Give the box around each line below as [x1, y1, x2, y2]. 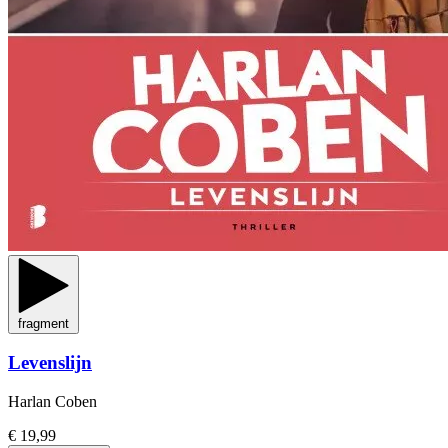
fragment [18, 315, 69, 331]
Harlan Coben [8, 392, 97, 410]
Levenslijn [8, 352, 92, 374]
